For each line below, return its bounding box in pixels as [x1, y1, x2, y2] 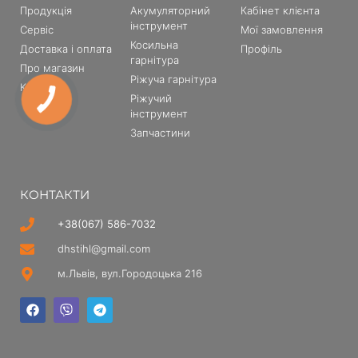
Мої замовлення [240, 23, 323, 37]
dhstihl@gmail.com [57, 242, 150, 256]
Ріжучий [129, 92, 172, 105]
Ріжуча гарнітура [129, 73, 217, 86]
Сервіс [20, 23, 54, 37]
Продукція [20, 4, 72, 18]
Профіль [240, 42, 282, 56]
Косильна [129, 38, 178, 52]
